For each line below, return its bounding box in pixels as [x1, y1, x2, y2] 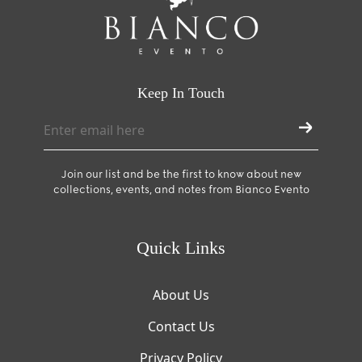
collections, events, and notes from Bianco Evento [53, 183, 309, 196]
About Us [153, 285, 209, 304]
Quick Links [137, 238, 225, 258]
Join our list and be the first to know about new [61, 167, 301, 180]
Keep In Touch [137, 84, 225, 101]
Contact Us [147, 317, 215, 335]
